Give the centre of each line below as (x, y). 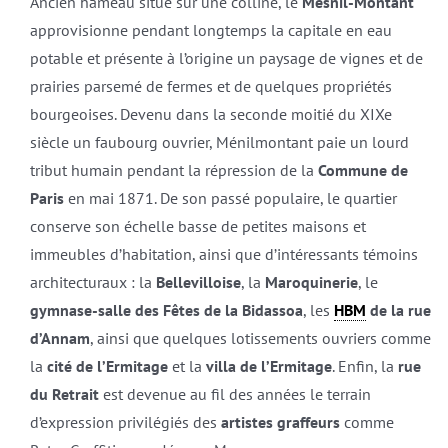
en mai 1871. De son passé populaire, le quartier (232, 197)
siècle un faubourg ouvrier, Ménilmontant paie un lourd (219, 141)
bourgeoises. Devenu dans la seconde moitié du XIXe (210, 113)
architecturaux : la (92, 281)
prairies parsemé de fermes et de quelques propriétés (210, 85)
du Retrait (64, 393)
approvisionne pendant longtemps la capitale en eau (210, 29)
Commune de (362, 169)
